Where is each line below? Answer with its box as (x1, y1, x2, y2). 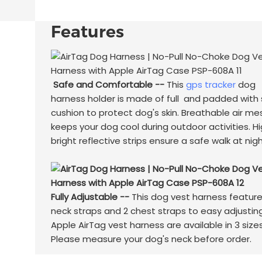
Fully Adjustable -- (50, 191, 129, 204)
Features (50, 21, 124, 42)
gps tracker (185, 78, 236, 91)
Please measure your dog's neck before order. (50, 233, 251, 246)
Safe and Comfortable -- (50, 78, 164, 91)
